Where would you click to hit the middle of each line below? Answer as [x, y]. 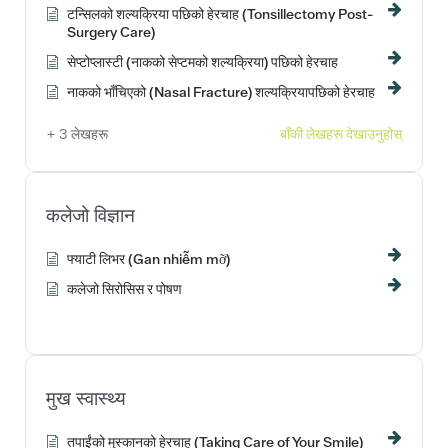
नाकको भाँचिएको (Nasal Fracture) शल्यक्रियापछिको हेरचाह [221, 91]
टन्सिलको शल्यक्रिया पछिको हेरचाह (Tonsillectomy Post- [220, 13]
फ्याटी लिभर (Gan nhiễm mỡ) [148, 258]
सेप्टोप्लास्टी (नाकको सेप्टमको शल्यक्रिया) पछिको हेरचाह [202, 61]
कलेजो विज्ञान [90, 215]
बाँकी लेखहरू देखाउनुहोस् [341, 133]
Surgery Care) [111, 31]
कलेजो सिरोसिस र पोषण [124, 288]
